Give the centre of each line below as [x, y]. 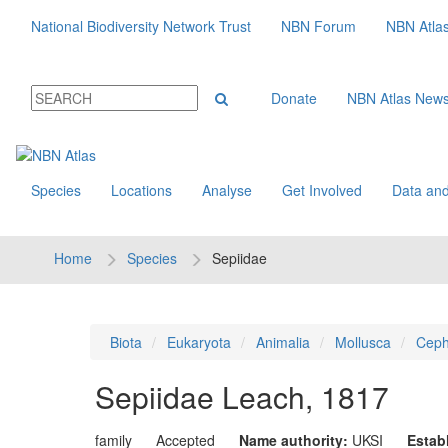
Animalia [282, 342]
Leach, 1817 [305, 396]
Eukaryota [198, 342]
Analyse [227, 190]
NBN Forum [318, 26]
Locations [141, 190]
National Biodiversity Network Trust [141, 26]
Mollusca [362, 342]
